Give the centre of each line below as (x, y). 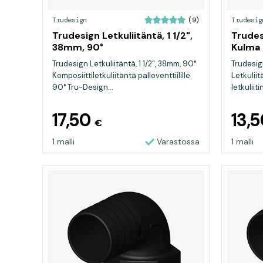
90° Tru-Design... (83, 87)
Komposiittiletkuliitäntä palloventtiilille (121, 75)
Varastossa (178, 141)
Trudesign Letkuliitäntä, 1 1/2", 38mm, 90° (124, 64)
